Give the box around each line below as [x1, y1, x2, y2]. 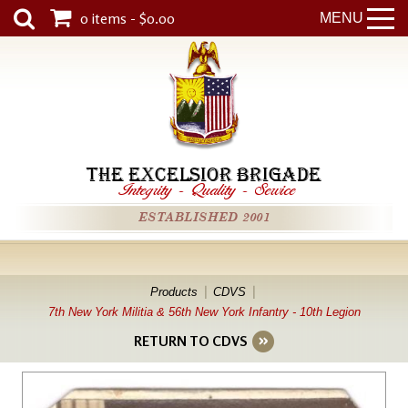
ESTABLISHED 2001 [138, 212, 270, 224]
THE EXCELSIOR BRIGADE [87, 163, 321, 187]
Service [256, 178, 297, 199]
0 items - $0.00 [80, 9, 175, 27]
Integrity [120, 178, 173, 199]
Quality [192, 178, 237, 199]
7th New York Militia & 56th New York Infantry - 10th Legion [47, 305, 361, 319]
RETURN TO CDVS [134, 332, 247, 350]
